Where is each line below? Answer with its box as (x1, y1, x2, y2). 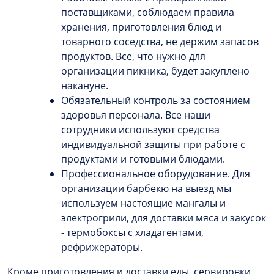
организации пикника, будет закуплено (61, 64, 250, 78)
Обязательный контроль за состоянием (61, 93, 250, 107)
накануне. (61, 78, 108, 92)
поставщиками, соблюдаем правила (61, 5, 234, 19)
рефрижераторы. (61, 240, 143, 254)
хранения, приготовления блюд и (61, 20, 221, 34)
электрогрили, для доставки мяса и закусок (61, 210, 266, 224)
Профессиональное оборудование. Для (61, 166, 250, 180)
